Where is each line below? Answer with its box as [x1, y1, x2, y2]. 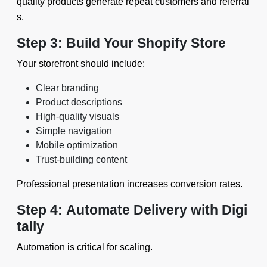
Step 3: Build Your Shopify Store [17, 35, 226, 51]
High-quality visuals [36, 111, 119, 122]
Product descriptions [36, 97, 122, 107]
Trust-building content [36, 154, 127, 164]
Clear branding [36, 83, 99, 93]
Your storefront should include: [17, 58, 145, 69]
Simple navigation [36, 126, 112, 136]
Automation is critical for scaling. [17, 242, 153, 252]
